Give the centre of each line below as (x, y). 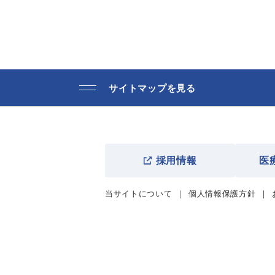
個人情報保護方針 (222, 194)
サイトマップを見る (152, 88)
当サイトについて (139, 194)
